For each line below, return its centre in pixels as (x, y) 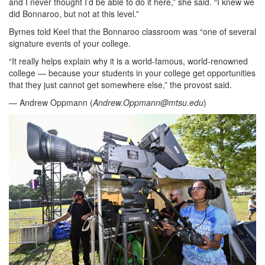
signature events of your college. (70, 43)
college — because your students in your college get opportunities (132, 73)
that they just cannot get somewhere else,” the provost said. (120, 85)
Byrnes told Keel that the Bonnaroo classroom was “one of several (132, 32)
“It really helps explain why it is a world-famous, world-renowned (128, 61)
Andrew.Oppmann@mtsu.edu (148, 103)
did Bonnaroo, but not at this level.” (74, 14)
